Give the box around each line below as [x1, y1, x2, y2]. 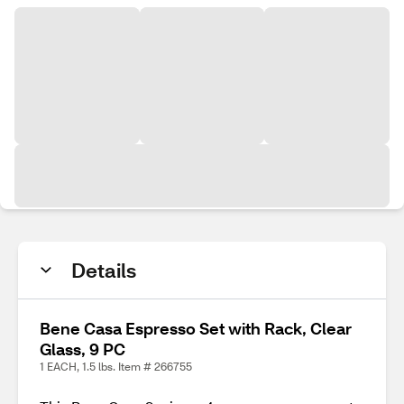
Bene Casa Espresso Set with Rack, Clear [40, 317, 352, 339]
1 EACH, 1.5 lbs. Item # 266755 [40, 360, 192, 373]
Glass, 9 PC [40, 338, 125, 360]
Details [71, 257, 136, 283]
